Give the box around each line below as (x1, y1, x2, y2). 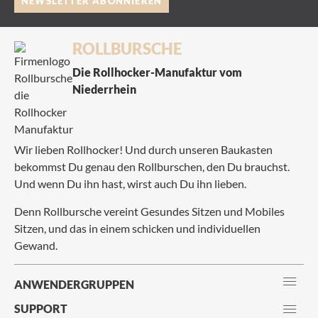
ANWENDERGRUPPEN (14, 278, 134, 292)
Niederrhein (72, 82, 136, 97)
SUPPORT (14, 301, 67, 315)
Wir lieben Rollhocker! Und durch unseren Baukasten (14, 143, 273, 157)
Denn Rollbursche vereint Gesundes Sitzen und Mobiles (14, 204, 285, 218)
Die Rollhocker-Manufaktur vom (72, 65, 242, 79)
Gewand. (14, 238, 57, 252)
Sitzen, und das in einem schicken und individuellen (14, 221, 261, 235)
